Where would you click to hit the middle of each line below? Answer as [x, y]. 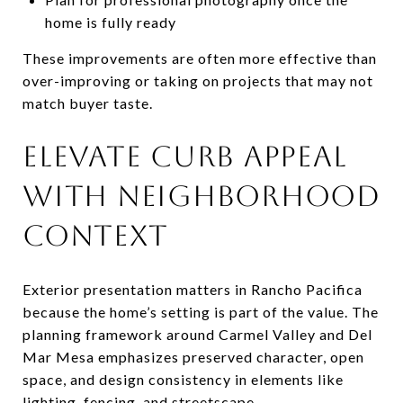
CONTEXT [95, 235]
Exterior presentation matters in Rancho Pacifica [193, 289]
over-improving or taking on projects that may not [198, 80]
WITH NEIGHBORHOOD [201, 195]
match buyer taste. [88, 103]
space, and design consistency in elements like [183, 379]
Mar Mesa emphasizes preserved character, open [193, 356]
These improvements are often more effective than [200, 58]
